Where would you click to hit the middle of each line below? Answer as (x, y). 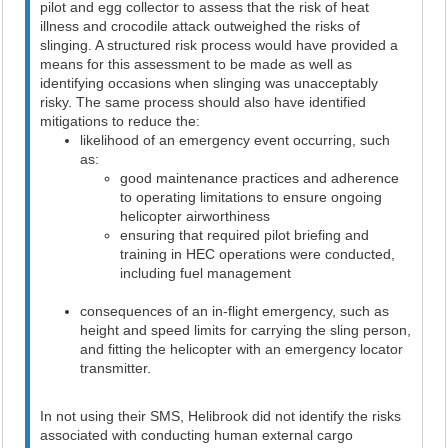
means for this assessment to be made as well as (196, 64)
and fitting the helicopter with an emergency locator (242, 349)
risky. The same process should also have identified (203, 102)
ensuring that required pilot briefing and (245, 235)
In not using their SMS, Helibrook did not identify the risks (221, 416)
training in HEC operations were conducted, (258, 254)
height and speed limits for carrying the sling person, (246, 330)
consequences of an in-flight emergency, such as (235, 311)
